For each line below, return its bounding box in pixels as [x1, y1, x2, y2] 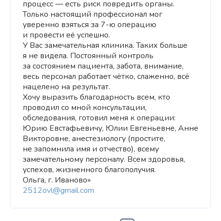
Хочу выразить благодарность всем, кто [23, 92, 170, 103]
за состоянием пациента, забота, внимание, [23, 61, 184, 72]
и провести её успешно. [23, 30, 110, 40]
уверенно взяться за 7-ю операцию [23, 19, 156, 30]
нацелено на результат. [23, 81, 110, 92]
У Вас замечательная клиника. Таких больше [23, 40, 187, 51]
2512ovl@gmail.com [23, 185, 94, 196]
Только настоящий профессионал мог [23, 9, 162, 20]
